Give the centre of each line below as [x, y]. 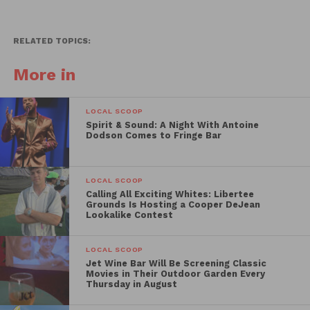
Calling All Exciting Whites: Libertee [170, 194]
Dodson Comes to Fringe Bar [154, 135]
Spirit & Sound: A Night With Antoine [173, 125]
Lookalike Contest [130, 215]
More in [44, 74]
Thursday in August [132, 284]
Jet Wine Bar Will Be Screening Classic [176, 263]
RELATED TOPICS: [52, 41]
